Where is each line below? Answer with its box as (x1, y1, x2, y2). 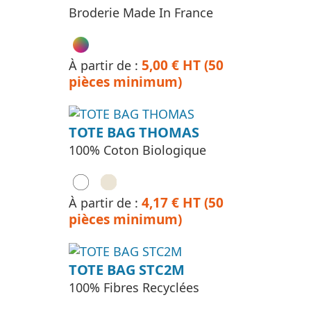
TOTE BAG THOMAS (69, 123, 199, 142)
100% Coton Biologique (69, 142, 206, 159)
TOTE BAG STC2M (69, 260, 185, 280)
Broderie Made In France (69, 3, 213, 21)
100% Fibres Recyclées (69, 279, 199, 296)
